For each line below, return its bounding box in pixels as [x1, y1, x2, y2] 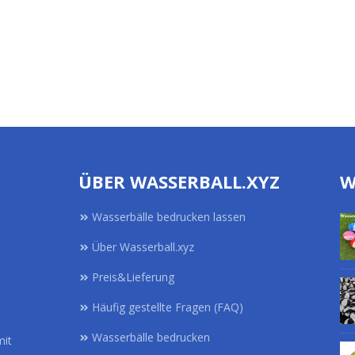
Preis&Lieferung [92, 269, 174, 284]
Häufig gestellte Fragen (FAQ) [92, 300, 243, 315]
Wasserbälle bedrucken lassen [92, 209, 246, 224]
